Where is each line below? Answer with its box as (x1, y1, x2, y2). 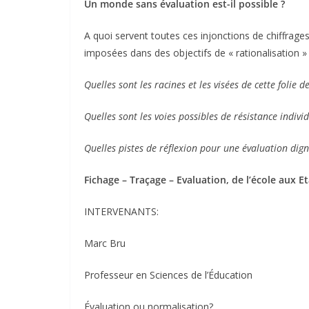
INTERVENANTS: (84, 204, 159, 218)
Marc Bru (84, 236, 126, 250)
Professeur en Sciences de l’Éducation (84, 268, 252, 281)
